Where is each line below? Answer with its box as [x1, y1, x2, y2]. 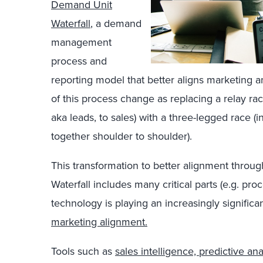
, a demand [90, 16, 141, 31]
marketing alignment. [51, 214, 147, 230]
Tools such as [51, 244, 115, 259]
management [51, 35, 112, 50]
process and [51, 53, 107, 69]
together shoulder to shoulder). [51, 129, 192, 144]
